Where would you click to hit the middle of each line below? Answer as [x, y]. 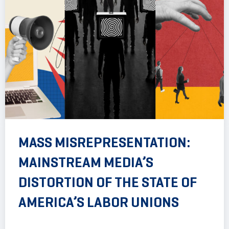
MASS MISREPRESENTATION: [104, 142]
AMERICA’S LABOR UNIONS [99, 202]
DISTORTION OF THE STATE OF [108, 182]
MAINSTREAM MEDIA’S [86, 162]
